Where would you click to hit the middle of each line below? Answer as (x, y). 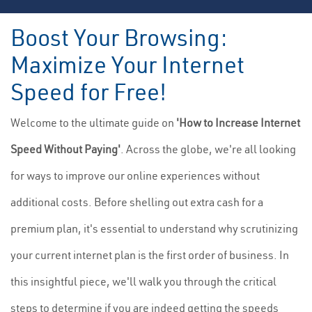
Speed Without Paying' (65, 149)
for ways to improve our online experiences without (135, 175)
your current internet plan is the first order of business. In (150, 255)
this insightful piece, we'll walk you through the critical (143, 281)
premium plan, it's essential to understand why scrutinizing (154, 228)
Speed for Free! (88, 92)
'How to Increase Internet (238, 123)
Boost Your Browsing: (119, 38)
